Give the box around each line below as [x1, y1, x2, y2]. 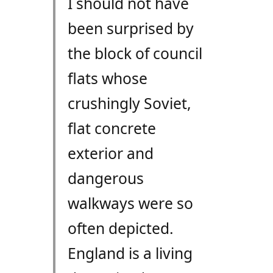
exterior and [67, 143, 154, 164]
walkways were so [67, 193, 193, 214]
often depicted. [67, 218, 174, 239]
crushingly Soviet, [67, 93, 191, 114]
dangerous [67, 168, 144, 189]
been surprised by [67, 18, 194, 39]
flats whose [67, 68, 147, 89]
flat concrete [67, 118, 156, 139]
